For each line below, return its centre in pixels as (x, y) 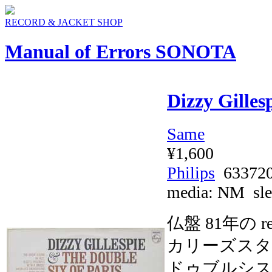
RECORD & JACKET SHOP (64, 22)
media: (192, 192)
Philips (191, 172)
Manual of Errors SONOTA (121, 52)
